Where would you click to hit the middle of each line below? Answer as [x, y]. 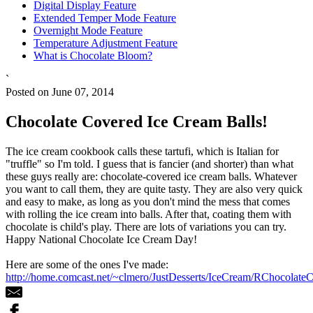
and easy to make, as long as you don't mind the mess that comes [148, 201]
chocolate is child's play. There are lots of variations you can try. [146, 226]
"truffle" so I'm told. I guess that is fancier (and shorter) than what [150, 163]
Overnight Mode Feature [88, 30]
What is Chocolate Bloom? [93, 55]
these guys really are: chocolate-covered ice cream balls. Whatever [151, 176]
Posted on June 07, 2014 [60, 92]
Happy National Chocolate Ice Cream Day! [101, 239]
